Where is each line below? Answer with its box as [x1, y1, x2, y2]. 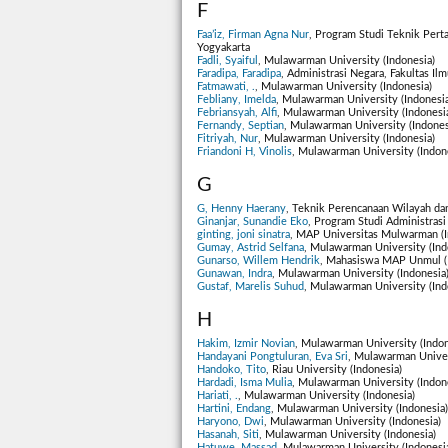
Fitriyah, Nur [197, 132, 258, 144]
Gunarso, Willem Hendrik [197, 255, 320, 267]
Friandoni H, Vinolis [197, 145, 292, 157]
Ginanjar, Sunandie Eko [197, 216, 308, 228]
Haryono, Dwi [197, 416, 264, 428]
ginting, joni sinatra [197, 229, 290, 241]
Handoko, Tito [197, 364, 266, 376]
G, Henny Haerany [197, 203, 286, 215]
